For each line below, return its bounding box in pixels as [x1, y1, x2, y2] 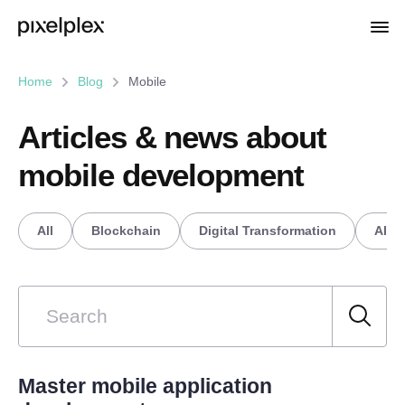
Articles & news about [18, 119, 326, 155]
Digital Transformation [199, 223, 336, 238]
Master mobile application [18, 375, 272, 398]
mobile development [18, 157, 305, 193]
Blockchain [91, 223, 161, 238]
